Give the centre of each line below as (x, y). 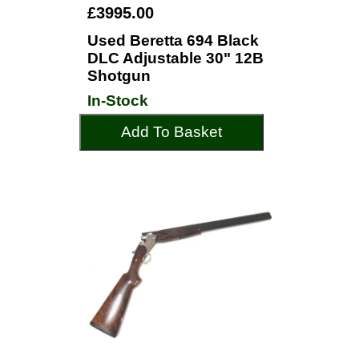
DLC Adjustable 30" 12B (175, 58)
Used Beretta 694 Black (173, 40)
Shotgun (119, 76)
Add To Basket (171, 132)
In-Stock (118, 101)
